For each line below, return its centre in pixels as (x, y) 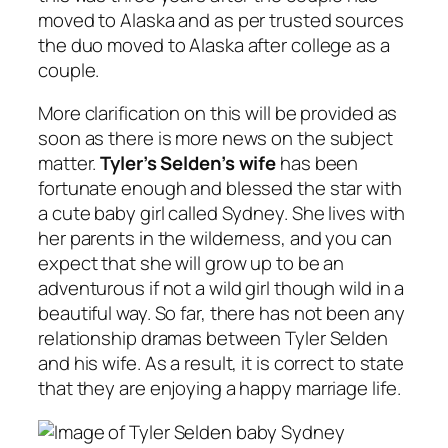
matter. (69, 163)
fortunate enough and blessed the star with (220, 188)
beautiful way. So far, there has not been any (221, 313)
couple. (69, 69)
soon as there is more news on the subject (215, 138)
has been (317, 163)
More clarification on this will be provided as (218, 113)
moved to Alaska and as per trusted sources (221, 19)
